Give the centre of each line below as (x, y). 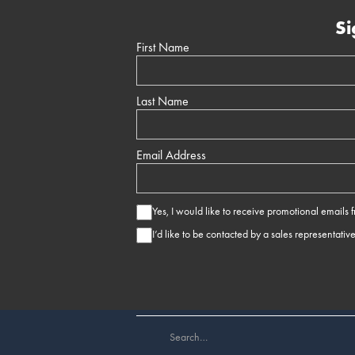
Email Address (171, 155)
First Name (163, 48)
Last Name (162, 101)
